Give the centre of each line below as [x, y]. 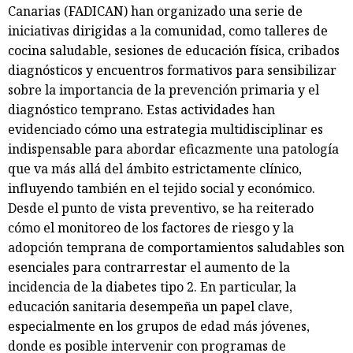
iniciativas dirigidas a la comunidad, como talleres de [168, 30]
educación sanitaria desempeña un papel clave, [150, 306]
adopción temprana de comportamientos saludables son [176, 247]
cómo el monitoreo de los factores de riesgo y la [151, 227]
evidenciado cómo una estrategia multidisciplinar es [165, 129]
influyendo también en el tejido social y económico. [162, 188]
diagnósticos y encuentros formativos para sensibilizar [172, 70]
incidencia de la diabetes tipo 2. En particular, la [152, 286]
